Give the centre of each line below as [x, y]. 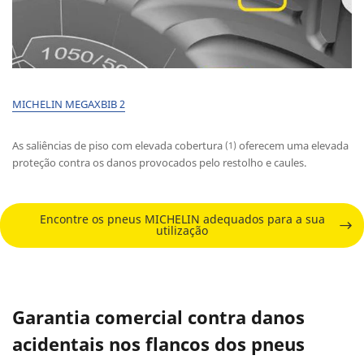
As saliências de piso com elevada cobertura [119, 145]
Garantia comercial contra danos [158, 316]
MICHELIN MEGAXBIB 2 [69, 104]
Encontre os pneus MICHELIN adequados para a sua [182, 219]
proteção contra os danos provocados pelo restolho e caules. [159, 162]
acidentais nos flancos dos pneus [158, 343]
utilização [182, 231]
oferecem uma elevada [292, 145]
